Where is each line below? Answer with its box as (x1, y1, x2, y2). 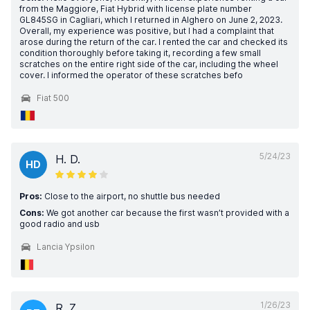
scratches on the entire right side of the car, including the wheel (19, 59, 278, 69)
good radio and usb (19, 219, 100, 229)
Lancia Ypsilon (37, 241, 95, 252)
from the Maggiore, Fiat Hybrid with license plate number (19, 3, 252, 14)
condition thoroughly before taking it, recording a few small (19, 48, 261, 58)
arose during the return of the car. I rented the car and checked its (19, 37, 288, 47)
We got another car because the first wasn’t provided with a (44, 208, 289, 218)
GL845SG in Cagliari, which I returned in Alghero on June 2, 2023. (19, 15, 282, 25)
